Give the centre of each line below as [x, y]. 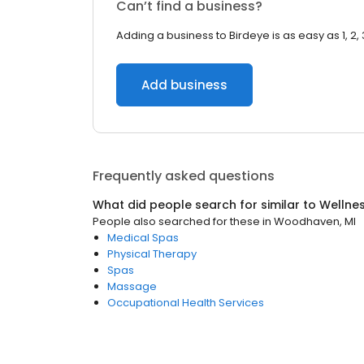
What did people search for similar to [206, 205]
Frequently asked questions [184, 176]
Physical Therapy [152, 254]
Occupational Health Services [186, 303]
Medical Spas [143, 238]
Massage [132, 286]
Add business [184, 85]
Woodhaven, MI [315, 221]
